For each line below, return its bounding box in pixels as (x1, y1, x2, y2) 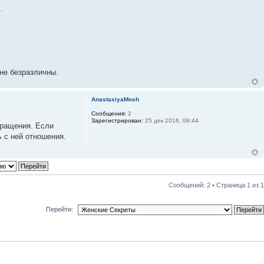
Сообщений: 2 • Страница (169, 181, 247, 189)
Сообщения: (91, 110, 126, 117)
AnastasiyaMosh (91, 95, 139, 103)
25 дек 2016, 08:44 (143, 117, 199, 124)
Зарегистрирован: (91, 117, 143, 124)
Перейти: (46, 205, 73, 213)
